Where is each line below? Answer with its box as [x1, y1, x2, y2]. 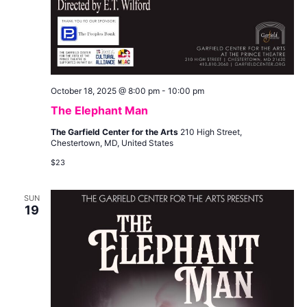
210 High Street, [180, 127, 242, 138]
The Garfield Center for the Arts [50, 127, 180, 138]
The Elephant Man [50, 103, 148, 118]
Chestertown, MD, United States [50, 138, 173, 149]
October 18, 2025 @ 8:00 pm [50, 86, 160, 97]
